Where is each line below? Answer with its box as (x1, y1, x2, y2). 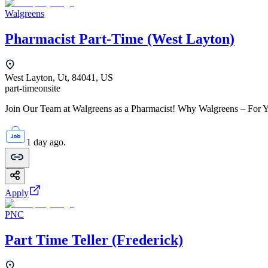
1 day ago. (26, 136, 66, 147)
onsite (38, 83, 60, 93)
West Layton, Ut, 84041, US (5, 72, 113, 83)
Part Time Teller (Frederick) (5, 232, 183, 248)
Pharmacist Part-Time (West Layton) (5, 31, 234, 47)
